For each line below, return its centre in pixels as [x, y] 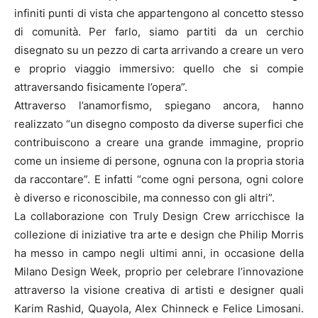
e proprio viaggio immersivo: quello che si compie [159, 68]
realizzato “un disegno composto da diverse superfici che [159, 124]
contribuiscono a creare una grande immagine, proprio [159, 142]
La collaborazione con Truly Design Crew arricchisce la [159, 216]
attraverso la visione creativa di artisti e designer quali [159, 290]
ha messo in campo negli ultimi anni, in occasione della [159, 253]
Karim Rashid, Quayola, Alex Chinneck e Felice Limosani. [159, 308]
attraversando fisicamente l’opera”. [101, 87]
